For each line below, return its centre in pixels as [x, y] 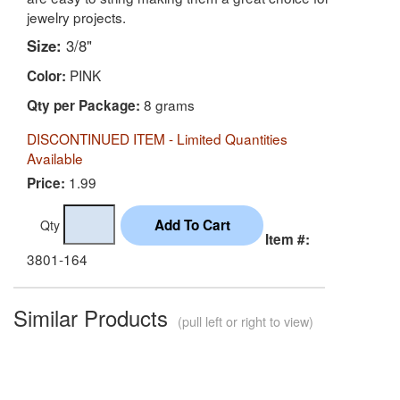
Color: [46, 75]
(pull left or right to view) [244, 321]
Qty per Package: [83, 105]
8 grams [167, 104]
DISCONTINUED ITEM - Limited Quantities [157, 138]
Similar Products [94, 317]
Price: [46, 183]
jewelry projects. [76, 17]
